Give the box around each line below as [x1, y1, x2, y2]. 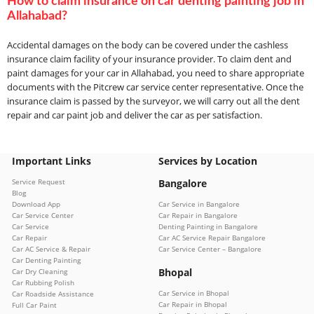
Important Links [12, 154, 91, 168]
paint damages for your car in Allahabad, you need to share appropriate [7, 67, 304, 80]
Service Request [12, 177, 65, 187]
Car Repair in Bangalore [158, 210, 238, 221]
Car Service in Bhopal [158, 288, 229, 299]
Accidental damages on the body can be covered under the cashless [7, 39, 288, 52]
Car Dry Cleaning [12, 266, 67, 277]
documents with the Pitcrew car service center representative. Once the [7, 81, 303, 94]
